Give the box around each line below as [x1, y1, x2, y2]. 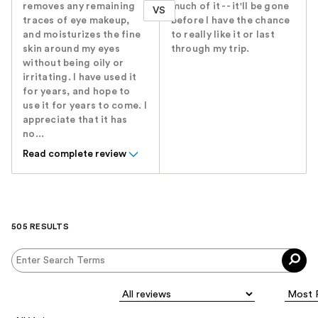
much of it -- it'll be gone [170, 1, 290, 12]
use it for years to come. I [23, 101, 147, 111]
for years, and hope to [23, 87, 131, 97]
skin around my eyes [23, 44, 120, 55]
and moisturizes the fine [23, 30, 141, 40]
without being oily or [23, 58, 124, 69]
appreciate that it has [23, 115, 128, 126]
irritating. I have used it [23, 72, 137, 83]
